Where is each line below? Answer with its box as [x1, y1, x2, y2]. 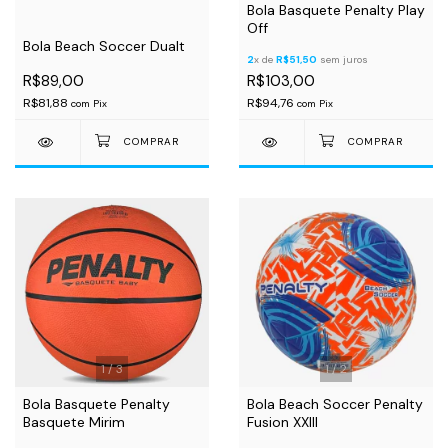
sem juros [317, 53, 368, 66]
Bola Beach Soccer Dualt [23, 37, 185, 55]
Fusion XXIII [247, 413, 318, 431]
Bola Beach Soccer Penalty [247, 395, 423, 413]
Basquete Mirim [23, 413, 125, 431]
